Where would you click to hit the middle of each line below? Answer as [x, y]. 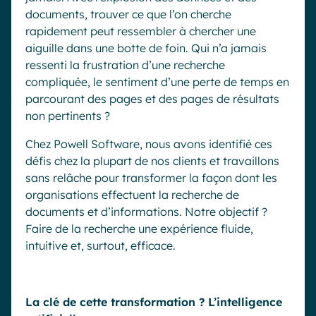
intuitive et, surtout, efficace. [101, 245]
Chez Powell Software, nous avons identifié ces [149, 144]
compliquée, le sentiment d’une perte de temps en [157, 82]
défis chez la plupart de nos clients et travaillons [152, 161]
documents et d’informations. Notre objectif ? [146, 212]
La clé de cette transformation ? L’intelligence [154, 302]
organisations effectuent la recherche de [132, 195]
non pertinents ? [68, 116]
